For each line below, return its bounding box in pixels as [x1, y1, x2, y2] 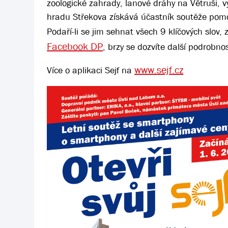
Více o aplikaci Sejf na [47, 65, 135, 76]
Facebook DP [47, 40, 103, 53]
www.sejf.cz [134, 64, 184, 76]
